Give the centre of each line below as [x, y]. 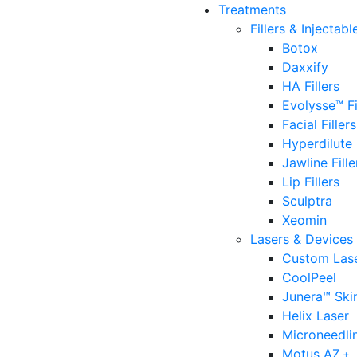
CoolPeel [309, 277]
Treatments [252, 10]
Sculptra [307, 201]
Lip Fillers [311, 182]
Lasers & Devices [302, 239]
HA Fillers [311, 86]
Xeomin [304, 220]
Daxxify [305, 67]
